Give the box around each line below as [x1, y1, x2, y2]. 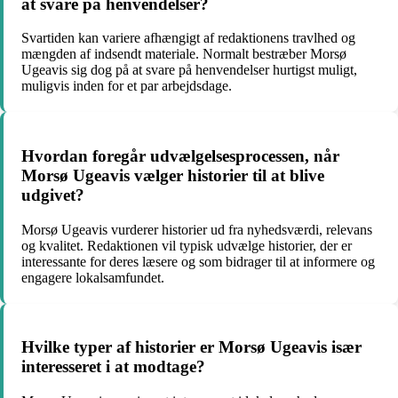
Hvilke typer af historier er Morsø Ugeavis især [21, 338, 362, 357]
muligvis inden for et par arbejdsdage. [21, 78, 232, 94]
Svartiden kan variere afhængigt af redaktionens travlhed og [21, 30, 355, 46]
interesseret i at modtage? [21, 357, 205, 377]
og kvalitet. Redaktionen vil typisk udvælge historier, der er [21, 237, 352, 253]
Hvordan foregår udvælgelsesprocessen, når [21, 146, 339, 165]
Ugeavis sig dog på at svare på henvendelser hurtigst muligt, [21, 62, 357, 78]
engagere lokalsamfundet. [21, 269, 164, 285]
